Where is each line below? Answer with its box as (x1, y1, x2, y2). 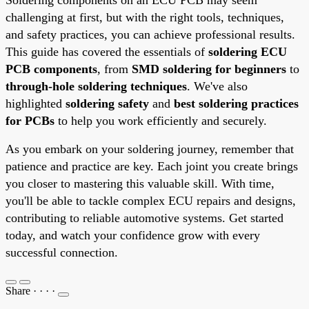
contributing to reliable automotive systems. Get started (6, 210, 283, 225)
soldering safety (66, 96, 149, 110)
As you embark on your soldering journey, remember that (6, 141, 294, 156)
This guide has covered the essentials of (6, 44, 208, 59)
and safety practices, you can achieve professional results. (6, 27, 295, 41)
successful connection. (6, 245, 118, 259)
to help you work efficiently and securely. (54, 113, 267, 128)
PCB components (6, 61, 97, 76)
